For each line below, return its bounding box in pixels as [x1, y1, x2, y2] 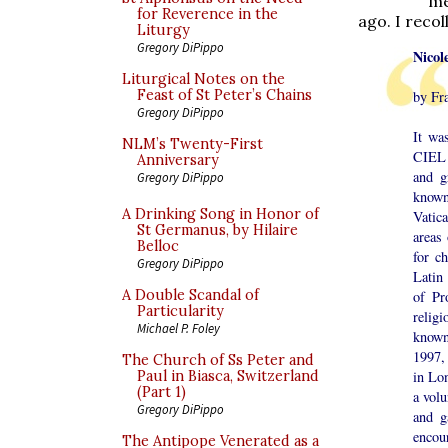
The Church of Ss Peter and [122, 351, 314, 369]
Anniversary [137, 151, 219, 169]
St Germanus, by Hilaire [137, 221, 298, 239]
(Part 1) [137, 383, 186, 401]
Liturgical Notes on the [122, 70, 285, 88]
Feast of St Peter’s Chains [137, 86, 312, 104]
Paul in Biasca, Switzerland [137, 367, 319, 385]
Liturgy [137, 21, 190, 39]
